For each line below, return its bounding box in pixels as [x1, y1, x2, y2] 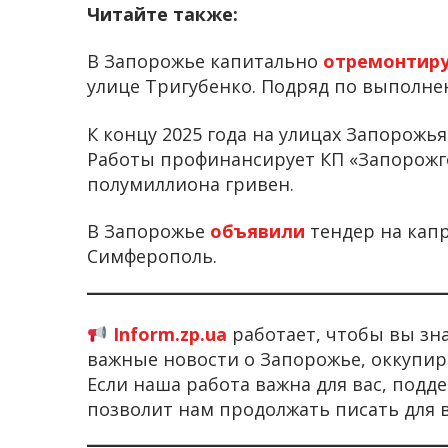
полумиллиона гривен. [87, 171, 294, 196]
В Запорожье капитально [87, 49, 323, 74]
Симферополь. [87, 244, 217, 269]
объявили [210, 219, 310, 244]
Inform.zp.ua [112, 321, 227, 346]
